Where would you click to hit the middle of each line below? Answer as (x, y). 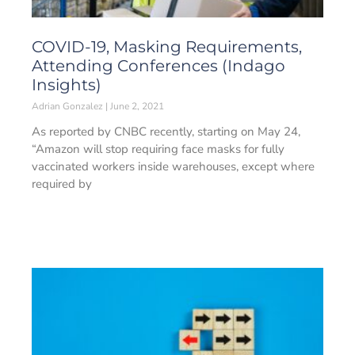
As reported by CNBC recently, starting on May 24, (166, 132)
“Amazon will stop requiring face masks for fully (158, 149)
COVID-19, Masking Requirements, (167, 47)
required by (62, 184)
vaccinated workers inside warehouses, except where (173, 166)
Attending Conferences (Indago (158, 66)
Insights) (67, 85)
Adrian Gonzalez (69, 106)
